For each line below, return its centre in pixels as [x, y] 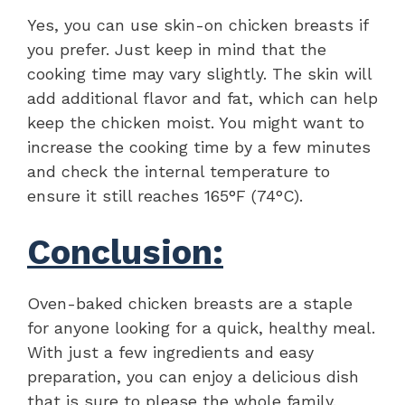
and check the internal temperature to [179, 171]
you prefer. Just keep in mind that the [177, 49]
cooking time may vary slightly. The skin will [199, 73]
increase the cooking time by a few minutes [199, 146]
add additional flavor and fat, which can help [202, 98]
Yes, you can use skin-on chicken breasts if [198, 24]
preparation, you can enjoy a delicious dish [193, 376]
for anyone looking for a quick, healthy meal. [201, 327]
